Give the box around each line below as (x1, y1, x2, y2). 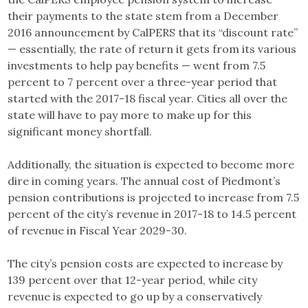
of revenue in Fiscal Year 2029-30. (8, 223, 188, 237)
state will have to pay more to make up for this (8, 108, 252, 122)
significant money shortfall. (8, 124, 153, 138)
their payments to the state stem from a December (8, 9, 279, 23)
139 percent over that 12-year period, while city (8, 273, 258, 287)
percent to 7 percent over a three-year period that (8, 75, 278, 89)
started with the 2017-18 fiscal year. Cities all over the (8, 91, 288, 105)
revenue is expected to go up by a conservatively (8, 289, 263, 303)
